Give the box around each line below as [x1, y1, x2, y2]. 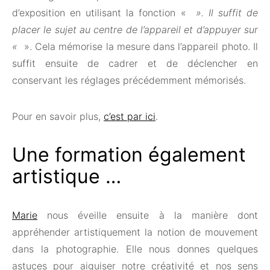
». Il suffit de [190, 6, 259, 19]
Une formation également [12, 142, 246, 166]
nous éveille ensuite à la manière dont [37, 209, 258, 221]
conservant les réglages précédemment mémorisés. [12, 74, 246, 86]
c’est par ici [104, 110, 155, 122]
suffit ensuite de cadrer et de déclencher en [12, 57, 258, 69]
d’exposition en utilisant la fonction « [12, 6, 191, 19]
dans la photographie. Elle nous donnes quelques [12, 242, 258, 255]
